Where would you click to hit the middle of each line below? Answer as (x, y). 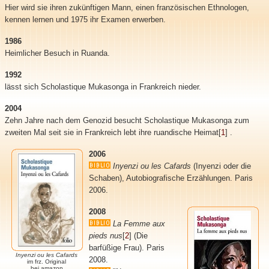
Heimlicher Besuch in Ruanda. (57, 53)
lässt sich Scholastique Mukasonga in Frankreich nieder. (103, 86)
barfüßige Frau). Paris (126, 247)
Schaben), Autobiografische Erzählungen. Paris (171, 178)
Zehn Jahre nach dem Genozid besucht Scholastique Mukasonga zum (127, 120)
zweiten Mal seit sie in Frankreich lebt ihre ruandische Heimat (111, 132)
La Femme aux (139, 223)
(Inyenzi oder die (221, 166)
